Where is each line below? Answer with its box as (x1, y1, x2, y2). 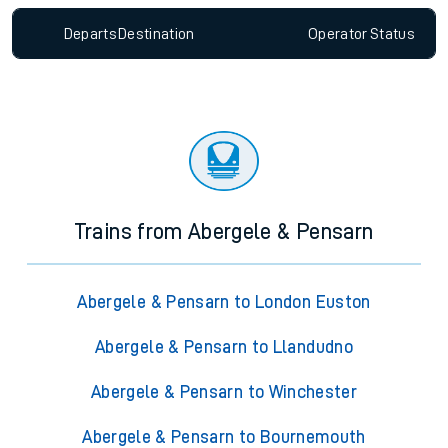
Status (369, 25, 415, 42)
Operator (307, 25, 368, 42)
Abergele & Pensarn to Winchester (90, 383, 358, 402)
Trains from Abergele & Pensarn (74, 221, 374, 244)
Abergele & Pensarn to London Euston (77, 293, 371, 312)
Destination (117, 25, 195, 42)
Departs (63, 25, 118, 42)
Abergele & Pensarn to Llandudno (95, 338, 353, 357)
